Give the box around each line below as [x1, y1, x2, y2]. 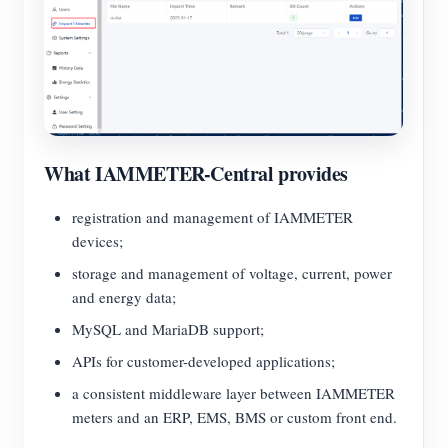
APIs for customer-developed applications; [72, 351, 335, 372]
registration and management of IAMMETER [72, 207, 353, 228]
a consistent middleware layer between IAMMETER [72, 383, 395, 404]
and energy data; [72, 287, 176, 308]
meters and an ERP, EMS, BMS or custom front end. [72, 407, 397, 428]
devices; [72, 231, 123, 252]
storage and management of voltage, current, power [72, 263, 392, 284]
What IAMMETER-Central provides [44, 159, 348, 189]
